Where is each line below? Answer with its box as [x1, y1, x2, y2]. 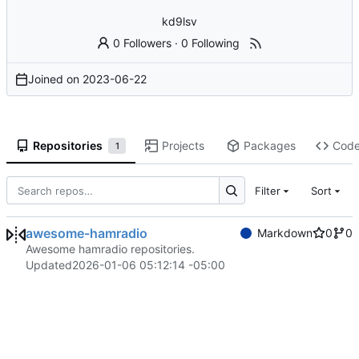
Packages [243, 139, 296, 153]
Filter [254, 184, 280, 197]
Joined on [28, 71, 83, 86]
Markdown [257, 226, 313, 240]
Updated [26, 258, 72, 272]
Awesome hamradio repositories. [26, 242, 195, 256]
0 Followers [113, 35, 172, 50]
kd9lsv [162, 14, 197, 28]
